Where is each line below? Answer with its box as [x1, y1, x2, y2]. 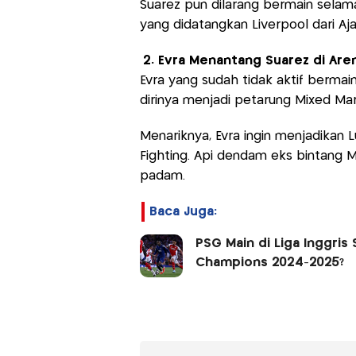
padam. [139, 169, 185, 182]
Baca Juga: [149, 205, 217, 218]
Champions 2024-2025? [195, 256, 344, 269]
